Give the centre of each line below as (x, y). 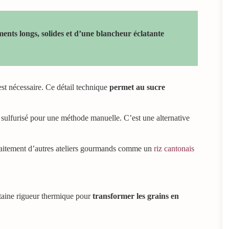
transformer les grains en (136, 196)
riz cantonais (174, 149)
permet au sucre (137, 87)
